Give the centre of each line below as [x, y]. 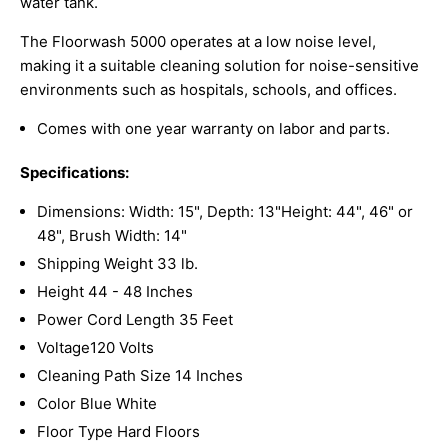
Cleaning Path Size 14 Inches [140, 376]
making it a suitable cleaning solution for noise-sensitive [219, 66]
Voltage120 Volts [95, 348]
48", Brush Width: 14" [112, 236]
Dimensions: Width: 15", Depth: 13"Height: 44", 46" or [225, 212]
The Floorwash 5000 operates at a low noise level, [198, 42]
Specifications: [74, 173]
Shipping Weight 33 [107, 264]
